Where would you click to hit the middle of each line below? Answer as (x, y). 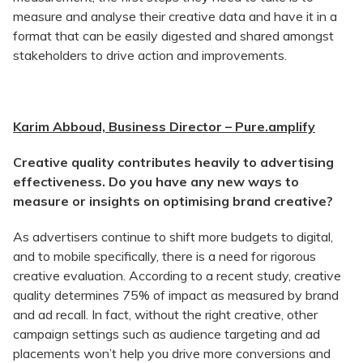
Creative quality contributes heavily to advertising (173, 162)
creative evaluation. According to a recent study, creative (177, 276)
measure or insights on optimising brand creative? (173, 201)
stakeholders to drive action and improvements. (150, 56)
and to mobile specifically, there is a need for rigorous (164, 256)
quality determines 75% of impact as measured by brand (176, 295)
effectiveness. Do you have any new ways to (156, 182)
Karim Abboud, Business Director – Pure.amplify (164, 127)
